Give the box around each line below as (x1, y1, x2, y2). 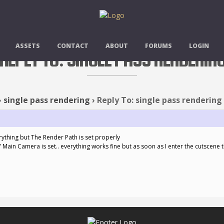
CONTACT (56, 41, 88, 50)
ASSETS (15, 41, 40, 50)
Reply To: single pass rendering (97, 94, 222, 105)
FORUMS (144, 41, 172, 50)
